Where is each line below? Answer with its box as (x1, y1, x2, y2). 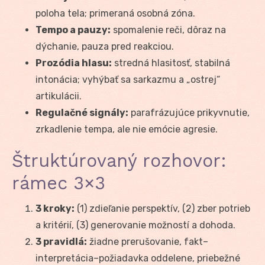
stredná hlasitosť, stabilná (112, 57, 230, 69)
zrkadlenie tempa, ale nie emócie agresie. (35, 123, 218, 135)
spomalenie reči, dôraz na (111, 24, 226, 35)
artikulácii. (35, 90, 82, 102)
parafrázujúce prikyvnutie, (128, 106, 250, 118)
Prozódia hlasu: (35, 57, 112, 69)
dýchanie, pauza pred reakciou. (35, 40, 174, 52)
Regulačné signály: (35, 106, 128, 118)
